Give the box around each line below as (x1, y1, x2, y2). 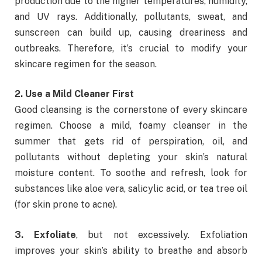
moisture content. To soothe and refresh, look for (15, 167, 247, 179)
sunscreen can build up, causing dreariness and (15, 26, 247, 38)
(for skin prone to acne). (15, 199, 117, 211)
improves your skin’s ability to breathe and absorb (15, 244, 247, 256)
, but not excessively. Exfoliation (75, 229, 248, 240)
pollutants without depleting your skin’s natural (15, 151, 247, 163)
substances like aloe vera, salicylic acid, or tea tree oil (15, 183, 247, 195)
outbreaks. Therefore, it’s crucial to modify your (15, 42, 247, 54)
